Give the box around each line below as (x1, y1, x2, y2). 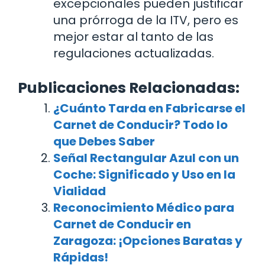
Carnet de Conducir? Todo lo (53, 117, 228, 134)
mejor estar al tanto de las (53, 28, 214, 46)
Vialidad (53, 183, 106, 200)
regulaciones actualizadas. (53, 45, 214, 62)
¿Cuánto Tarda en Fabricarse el (53, 100, 245, 117)
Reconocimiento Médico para (53, 199, 234, 216)
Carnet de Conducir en (53, 216, 191, 233)
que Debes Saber (53, 133, 155, 150)
